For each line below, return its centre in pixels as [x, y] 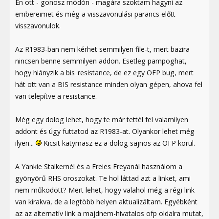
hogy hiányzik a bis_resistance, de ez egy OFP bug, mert [104, 73]
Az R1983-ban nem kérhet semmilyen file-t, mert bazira [102, 49]
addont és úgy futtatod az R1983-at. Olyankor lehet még [105, 131]
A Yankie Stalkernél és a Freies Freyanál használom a [99, 167]
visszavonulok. [38, 26]
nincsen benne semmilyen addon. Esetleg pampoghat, [101, 61]
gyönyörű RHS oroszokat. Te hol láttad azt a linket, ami [103, 178]
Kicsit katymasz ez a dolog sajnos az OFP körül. [118, 143]
